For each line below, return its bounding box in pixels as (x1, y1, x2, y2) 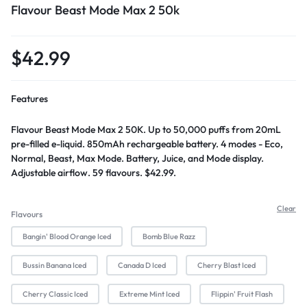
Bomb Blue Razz (143, 232, 195, 242)
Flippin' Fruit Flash (211, 289, 273, 299)
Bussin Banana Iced (23, 260, 86, 271)
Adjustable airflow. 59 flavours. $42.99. (11, 167, 176, 180)
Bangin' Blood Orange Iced (23, 232, 111, 242)
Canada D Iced (118, 260, 166, 271)
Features (11, 93, 48, 106)
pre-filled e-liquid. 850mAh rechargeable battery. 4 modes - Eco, (11, 138, 283, 151)
